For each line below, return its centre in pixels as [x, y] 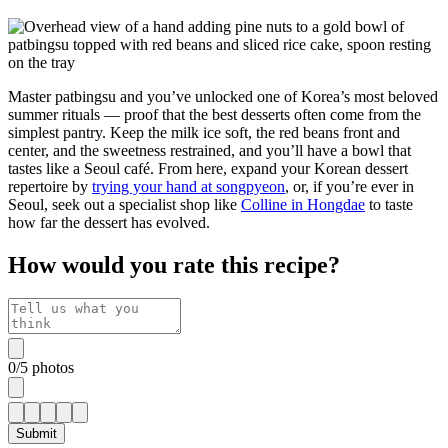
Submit [36, 434]
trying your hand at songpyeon [188, 186]
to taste [389, 204]
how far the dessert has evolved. [109, 222]
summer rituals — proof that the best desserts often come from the [214, 114]
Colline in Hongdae [303, 204]
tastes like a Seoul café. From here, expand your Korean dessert [208, 168]
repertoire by [50, 186]
